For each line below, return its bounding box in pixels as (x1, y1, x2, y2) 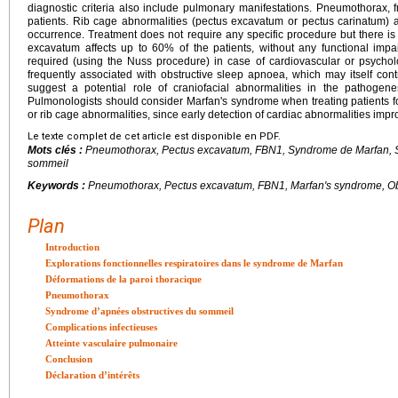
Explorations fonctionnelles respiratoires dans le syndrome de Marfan (45, 257, 343, 268)
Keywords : (28, 179, 88, 192)
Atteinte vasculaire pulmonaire (45, 337, 178, 348)
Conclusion (45, 353, 92, 364)
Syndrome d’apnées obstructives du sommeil (45, 305, 234, 316)
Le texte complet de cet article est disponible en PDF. (28, 130, 281, 142)
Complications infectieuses (45, 321, 157, 332)
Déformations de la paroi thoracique (45, 273, 202, 284)
